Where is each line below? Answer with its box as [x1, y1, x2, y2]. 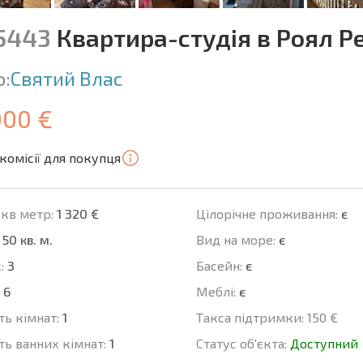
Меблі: [195, 284, 236, 300]
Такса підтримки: [195, 310, 304, 326]
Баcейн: [195, 258, 242, 274]
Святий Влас [11, 66, 122, 91]
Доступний [289, 335, 358, 352]
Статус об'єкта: [195, 335, 287, 352]
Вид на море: [195, 232, 275, 248]
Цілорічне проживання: [195, 206, 338, 222]
